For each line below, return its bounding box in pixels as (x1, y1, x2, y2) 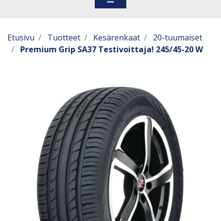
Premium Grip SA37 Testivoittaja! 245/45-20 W (20, 44, 203, 55)
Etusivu (7, 32, 35, 43)
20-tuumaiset (153, 32, 202, 43)
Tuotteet (47, 32, 80, 43)
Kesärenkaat (93, 32, 140, 43)
